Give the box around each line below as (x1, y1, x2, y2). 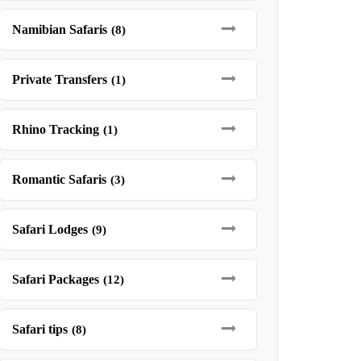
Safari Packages (11, 272, 99, 286)
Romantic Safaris (11, 172, 106, 186)
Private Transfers (11, 73, 107, 86)
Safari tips (11, 322, 68, 336)
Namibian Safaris (11, 23, 107, 36)
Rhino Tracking (11, 122, 99, 136)
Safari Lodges (11, 222, 88, 236)
